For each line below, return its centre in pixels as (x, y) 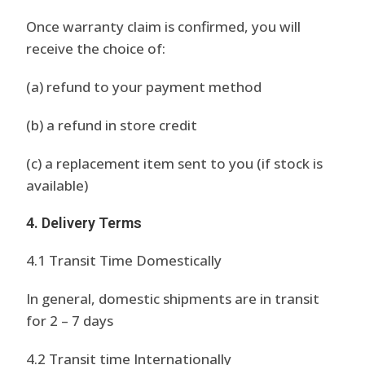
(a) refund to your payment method (144, 87)
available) (57, 185)
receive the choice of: (96, 48)
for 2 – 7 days (70, 321)
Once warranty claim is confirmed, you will (164, 26)
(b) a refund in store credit (112, 125)
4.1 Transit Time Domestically (124, 260)
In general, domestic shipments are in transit (173, 299)
